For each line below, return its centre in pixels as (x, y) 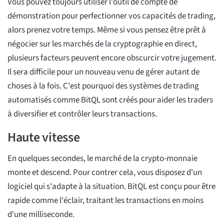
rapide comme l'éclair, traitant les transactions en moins (105, 201)
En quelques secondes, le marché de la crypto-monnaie (102, 159)
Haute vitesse (44, 137)
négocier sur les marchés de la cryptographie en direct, (102, 44)
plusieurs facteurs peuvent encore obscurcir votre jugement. (112, 58)
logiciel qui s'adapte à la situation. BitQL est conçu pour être (111, 187)
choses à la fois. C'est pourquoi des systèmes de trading (103, 86)
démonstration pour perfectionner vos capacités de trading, (111, 16)
